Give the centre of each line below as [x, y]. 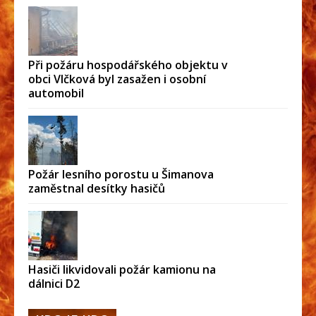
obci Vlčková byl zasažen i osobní [117, 79]
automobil [56, 93]
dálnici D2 [54, 283]
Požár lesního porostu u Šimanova [121, 174]
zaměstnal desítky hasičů [97, 188]
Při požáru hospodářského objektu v [128, 65]
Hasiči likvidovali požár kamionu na [122, 269]
